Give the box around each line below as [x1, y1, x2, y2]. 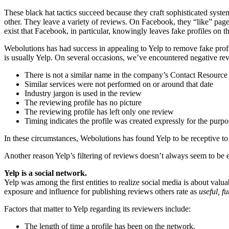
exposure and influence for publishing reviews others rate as [4, 187, 199, 196]
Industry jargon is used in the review [25, 88, 142, 98]
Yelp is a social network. [4, 168, 87, 177]
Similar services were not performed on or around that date [25, 79, 213, 88]
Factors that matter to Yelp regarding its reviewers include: [4, 204, 191, 213]
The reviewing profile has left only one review [25, 107, 174, 116]
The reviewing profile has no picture [25, 98, 142, 107]
